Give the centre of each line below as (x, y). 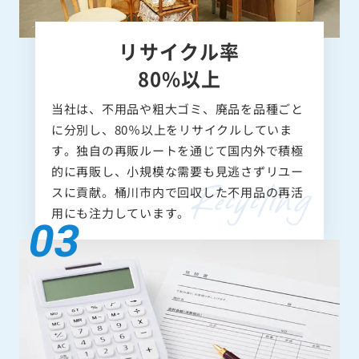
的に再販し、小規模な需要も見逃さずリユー (177, 171)
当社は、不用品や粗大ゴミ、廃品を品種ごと (177, 108)
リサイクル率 (179, 50)
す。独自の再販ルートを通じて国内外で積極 (177, 150)
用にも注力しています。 (120, 212)
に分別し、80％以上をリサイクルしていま (171, 129)
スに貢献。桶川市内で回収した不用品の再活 (177, 192)
